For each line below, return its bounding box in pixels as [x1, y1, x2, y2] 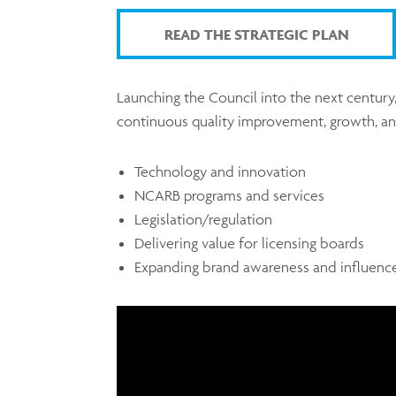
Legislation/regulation [134, 210, 272, 229]
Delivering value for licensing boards [134, 234, 364, 253]
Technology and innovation [134, 163, 306, 181]
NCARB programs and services [134, 187, 324, 205]
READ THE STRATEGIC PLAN [164, 25, 349, 43]
